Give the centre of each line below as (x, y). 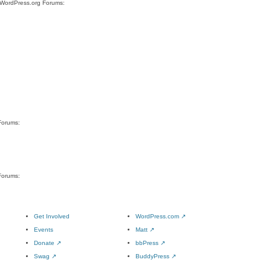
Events (44, 230)
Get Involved (52, 216)
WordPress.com (158, 216)
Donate (45, 243)
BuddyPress (153, 256)
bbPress (148, 243)
